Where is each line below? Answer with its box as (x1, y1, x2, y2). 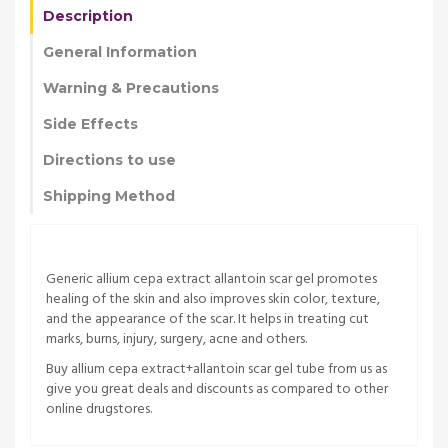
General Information (43, 42, 197, 61)
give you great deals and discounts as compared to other (46, 377, 388, 401)
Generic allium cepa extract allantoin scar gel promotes (46, 267, 377, 291)
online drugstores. (46, 397, 152, 421)
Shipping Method (43, 186, 175, 205)
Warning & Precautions (43, 78, 219, 97)
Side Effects (43, 114, 138, 133)
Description (43, 6, 133, 25)
